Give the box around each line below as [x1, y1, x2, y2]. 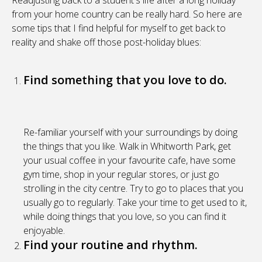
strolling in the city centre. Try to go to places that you [23, 182, 243, 195]
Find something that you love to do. [23, 72, 227, 88]
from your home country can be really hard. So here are [12, 8, 242, 21]
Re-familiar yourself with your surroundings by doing [23, 126, 237, 139]
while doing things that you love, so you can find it [23, 210, 226, 223]
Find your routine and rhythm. [23, 237, 198, 253]
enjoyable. [23, 224, 65, 237]
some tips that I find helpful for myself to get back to [12, 22, 226, 35]
